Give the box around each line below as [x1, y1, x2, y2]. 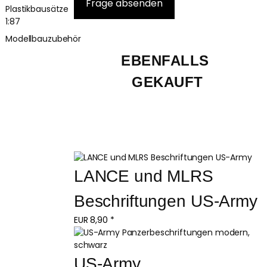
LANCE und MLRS [73, 166, 218, 185]
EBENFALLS [121, 52, 214, 69]
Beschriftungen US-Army [73, 191, 257, 210]
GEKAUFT [132, 73, 203, 90]
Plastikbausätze [5, 2, 69, 15]
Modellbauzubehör [5, 33, 81, 45]
